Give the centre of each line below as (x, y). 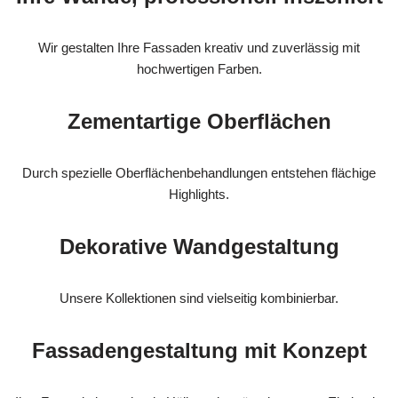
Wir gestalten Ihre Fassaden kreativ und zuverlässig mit (199, 48)
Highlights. (199, 195)
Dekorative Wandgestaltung (199, 247)
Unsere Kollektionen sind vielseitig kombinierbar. (199, 298)
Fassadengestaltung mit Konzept (199, 351)
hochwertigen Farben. (199, 69)
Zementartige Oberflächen (199, 122)
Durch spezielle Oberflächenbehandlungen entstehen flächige (199, 173)
